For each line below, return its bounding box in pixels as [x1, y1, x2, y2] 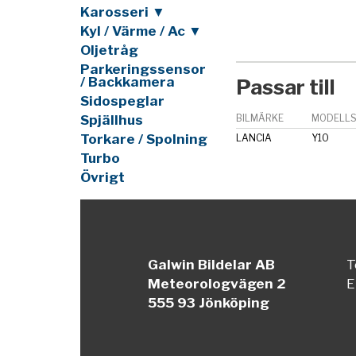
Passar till [235, 75, 335, 100]
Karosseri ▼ [79, 3, 165, 20]
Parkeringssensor [79, 60, 206, 77]
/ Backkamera [79, 73, 175, 90]
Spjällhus [79, 111, 143, 128]
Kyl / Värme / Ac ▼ [79, 22, 202, 39]
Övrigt [79, 168, 125, 185]
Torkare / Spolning [79, 130, 207, 147]
